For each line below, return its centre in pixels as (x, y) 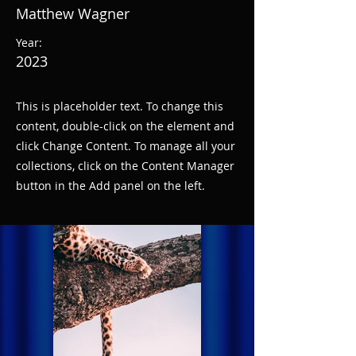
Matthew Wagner (73, 14)
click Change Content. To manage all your (126, 146)
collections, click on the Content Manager (125, 166)
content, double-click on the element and (125, 126)
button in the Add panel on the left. (110, 186)
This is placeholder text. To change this (120, 106)
